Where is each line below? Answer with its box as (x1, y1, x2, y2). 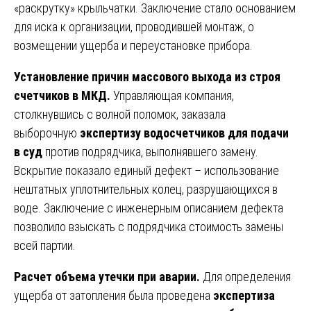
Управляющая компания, (110, 87, 234, 103)
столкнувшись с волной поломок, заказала (14, 106, 226, 121)
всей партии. (14, 237, 76, 253)
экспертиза (213, 287, 275, 303)
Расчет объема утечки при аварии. (14, 269, 200, 284)
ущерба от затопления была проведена (14, 287, 213, 303)
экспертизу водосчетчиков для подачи (80, 125, 289, 140)
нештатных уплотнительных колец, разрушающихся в (14, 181, 278, 196)
